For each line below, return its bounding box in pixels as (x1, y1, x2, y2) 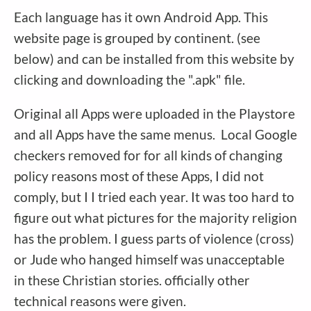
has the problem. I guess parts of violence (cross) (14, 230, 294, 246)
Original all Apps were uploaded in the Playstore (14, 105, 295, 121)
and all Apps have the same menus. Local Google (14, 126, 297, 142)
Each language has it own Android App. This (14, 8, 268, 25)
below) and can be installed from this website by (14, 50, 294, 67)
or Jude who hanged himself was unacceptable (14, 251, 285, 267)
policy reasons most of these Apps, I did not (14, 167, 264, 184)
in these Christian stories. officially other (14, 271, 250, 288)
